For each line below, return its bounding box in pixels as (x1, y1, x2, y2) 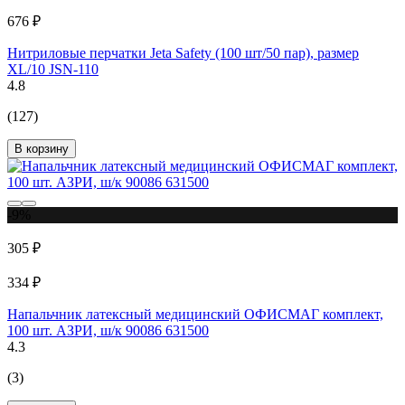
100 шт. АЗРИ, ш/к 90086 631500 (7, 323, 209, 339)
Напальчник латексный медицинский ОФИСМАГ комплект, (7, 306, 383, 323)
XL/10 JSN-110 (7, 61, 99, 78)
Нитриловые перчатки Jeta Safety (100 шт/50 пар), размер (7, 45, 359, 61)
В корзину (14, 142, 69, 156)
